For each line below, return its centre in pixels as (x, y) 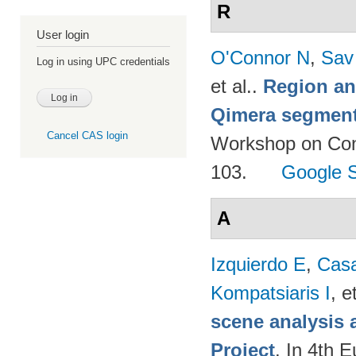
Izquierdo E (258, 264)
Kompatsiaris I (271, 293)
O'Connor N (260, 58)
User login (63, 35)
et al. (231, 86)
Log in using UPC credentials (103, 62)
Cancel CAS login (87, 136)
